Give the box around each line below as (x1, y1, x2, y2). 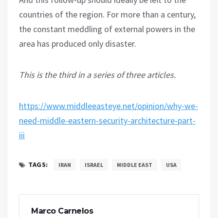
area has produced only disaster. (19, 37, 136, 49)
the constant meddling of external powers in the (19, 23, 195, 35)
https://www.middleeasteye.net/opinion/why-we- (19, 100, 198, 111)
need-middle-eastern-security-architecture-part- (19, 114, 196, 126)
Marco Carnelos (31, 206, 93, 216)
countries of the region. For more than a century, (19, 8, 196, 20)
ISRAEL (84, 161, 103, 168)
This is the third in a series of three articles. (19, 69, 176, 80)
